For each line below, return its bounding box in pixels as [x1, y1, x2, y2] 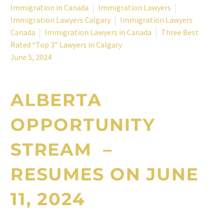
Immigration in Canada [10, 2, 89, 12]
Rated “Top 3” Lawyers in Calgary [10, 40, 122, 50]
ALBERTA [10, 89, 102, 111]
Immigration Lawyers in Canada [45, 27, 152, 37]
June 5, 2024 [10, 52, 52, 62]
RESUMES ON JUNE [10, 164, 199, 185]
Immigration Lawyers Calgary [10, 15, 111, 25]
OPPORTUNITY [10, 114, 156, 135]
